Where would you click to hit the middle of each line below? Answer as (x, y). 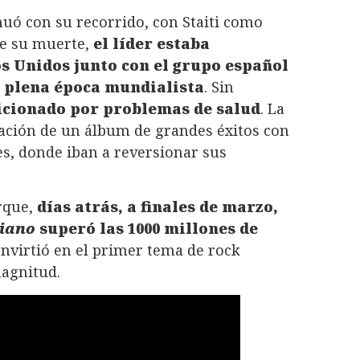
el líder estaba (151, 43)
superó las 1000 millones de (147, 229)
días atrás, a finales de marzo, (157, 207)
